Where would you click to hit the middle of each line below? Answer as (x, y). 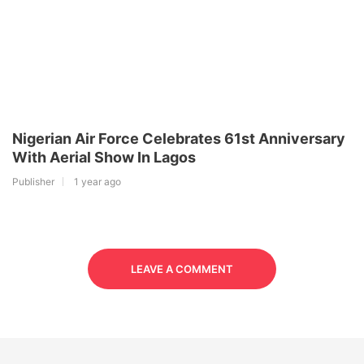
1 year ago (97, 182)
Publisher (33, 182)
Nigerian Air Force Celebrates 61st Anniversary (179, 139)
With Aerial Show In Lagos (104, 158)
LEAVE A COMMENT (182, 269)
